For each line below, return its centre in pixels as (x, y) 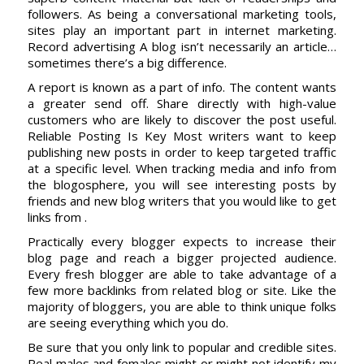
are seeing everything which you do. (128, 323)
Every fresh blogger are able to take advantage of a (182, 274)
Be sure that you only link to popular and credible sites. (182, 347)
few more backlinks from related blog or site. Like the (182, 290)
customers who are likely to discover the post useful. (182, 119)
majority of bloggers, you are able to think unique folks (182, 306)
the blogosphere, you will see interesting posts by (182, 184)
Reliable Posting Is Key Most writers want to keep (182, 136)
